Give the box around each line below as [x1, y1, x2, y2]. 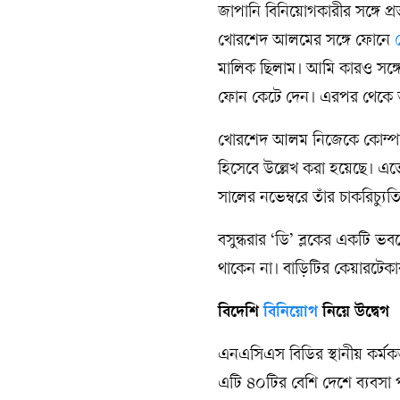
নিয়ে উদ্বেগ [318, 304, 389, 322]
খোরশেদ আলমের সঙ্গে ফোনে [218, 32, 395, 51]
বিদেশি [218, 304, 259, 322]
